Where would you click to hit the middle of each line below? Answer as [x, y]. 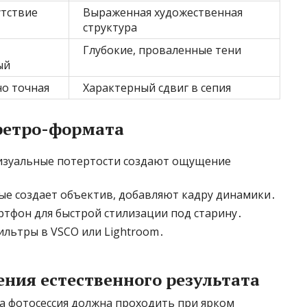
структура [110, 27]
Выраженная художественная [163, 12]
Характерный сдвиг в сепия [157, 88]
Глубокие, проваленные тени [162, 50]
